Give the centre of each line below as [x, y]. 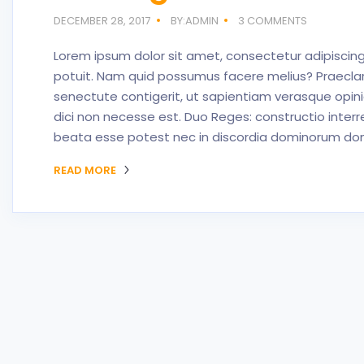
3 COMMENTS [273, 21]
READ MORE [86, 170]
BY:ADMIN [194, 21]
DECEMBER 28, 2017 [102, 21]
